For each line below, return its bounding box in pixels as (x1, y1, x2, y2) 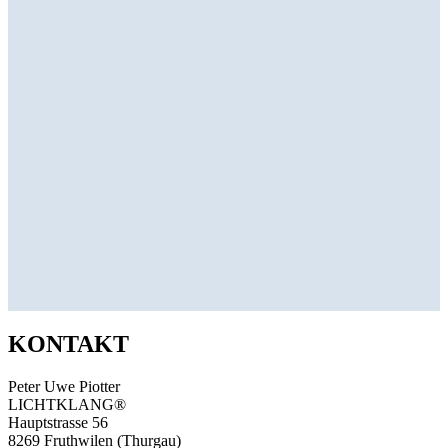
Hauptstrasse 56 (8, 413, 108, 431)
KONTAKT (8, 330, 129, 357)
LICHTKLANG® (8, 395, 126, 413)
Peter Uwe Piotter (8, 377, 120, 395)
